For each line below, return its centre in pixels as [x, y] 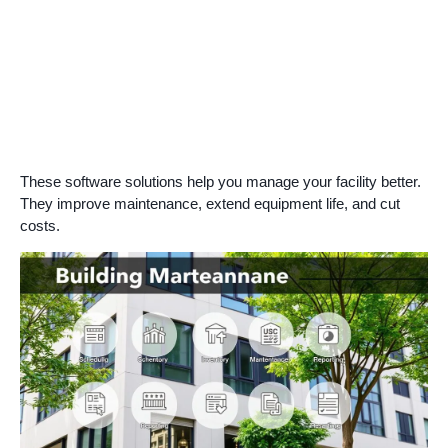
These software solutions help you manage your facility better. [220, 182]
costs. [40, 226]
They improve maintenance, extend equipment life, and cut [210, 204]
